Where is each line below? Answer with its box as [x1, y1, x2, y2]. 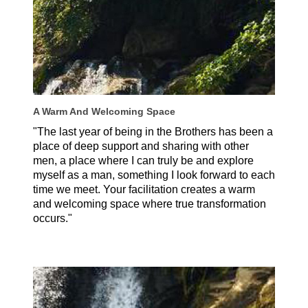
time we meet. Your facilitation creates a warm [33, 184, 255, 196]
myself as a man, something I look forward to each [33, 169, 275, 181]
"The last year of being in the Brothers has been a [33, 126, 273, 138]
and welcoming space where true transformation [33, 198, 266, 210]
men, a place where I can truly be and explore [33, 155, 254, 167]
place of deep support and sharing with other [33, 140, 249, 153]
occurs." [33, 212, 72, 225]
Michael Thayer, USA [33, 227, 141, 239]
